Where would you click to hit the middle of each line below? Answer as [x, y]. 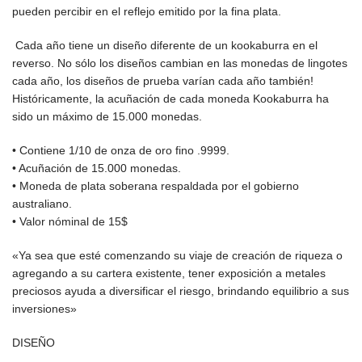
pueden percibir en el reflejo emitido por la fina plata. [147, 12]
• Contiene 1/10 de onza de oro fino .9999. [121, 151]
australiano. [42, 204]
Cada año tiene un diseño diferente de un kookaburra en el [165, 46]
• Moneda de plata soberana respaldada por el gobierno [156, 186]
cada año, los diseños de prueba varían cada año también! [163, 81]
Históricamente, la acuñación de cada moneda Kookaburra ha [170, 99]
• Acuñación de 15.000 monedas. [97, 168]
